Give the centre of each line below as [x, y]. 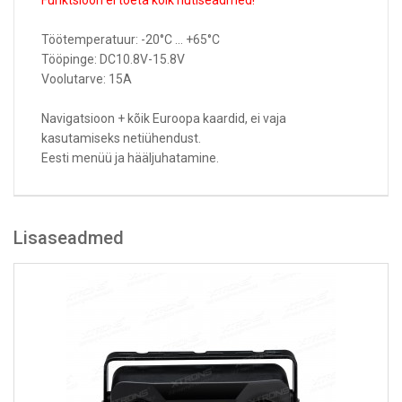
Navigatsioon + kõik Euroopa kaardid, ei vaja [164, 118]
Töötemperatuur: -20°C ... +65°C [131, 39]
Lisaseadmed [69, 238]
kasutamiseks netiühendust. [121, 138]
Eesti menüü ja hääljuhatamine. [130, 158]
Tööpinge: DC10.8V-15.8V [113, 59]
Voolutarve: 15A [87, 79]
